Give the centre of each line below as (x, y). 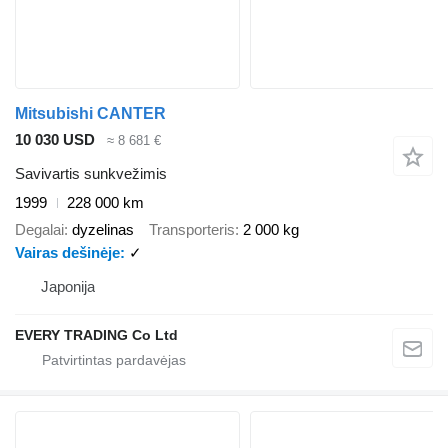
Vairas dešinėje (67, 252)
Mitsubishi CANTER (90, 113)
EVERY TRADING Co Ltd (96, 334)
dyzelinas (103, 229)
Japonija (68, 286)
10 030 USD (55, 139)
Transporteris (192, 229)
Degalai (39, 229)
